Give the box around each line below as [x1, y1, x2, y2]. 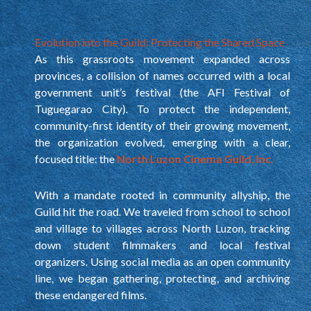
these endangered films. [35, 287, 146, 301]
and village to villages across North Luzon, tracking [35, 221, 290, 235]
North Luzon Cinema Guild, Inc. [117, 151, 274, 165]
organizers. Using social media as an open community [35, 254, 290, 268]
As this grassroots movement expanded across [35, 51, 290, 65]
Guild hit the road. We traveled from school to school [35, 204, 290, 218]
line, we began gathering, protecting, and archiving [35, 271, 290, 285]
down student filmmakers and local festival [35, 237, 290, 251]
